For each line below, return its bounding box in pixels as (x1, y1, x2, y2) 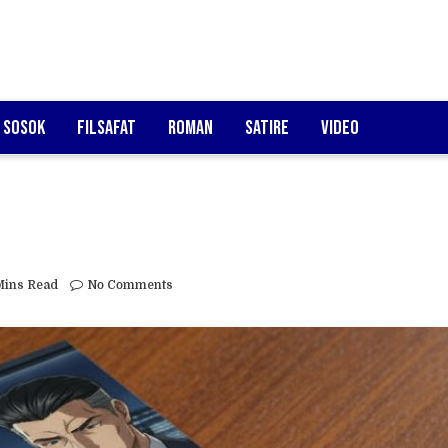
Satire (245, 115, 289, 140)
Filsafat (77, 115, 136, 140)
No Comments (87, 278, 173, 293)
